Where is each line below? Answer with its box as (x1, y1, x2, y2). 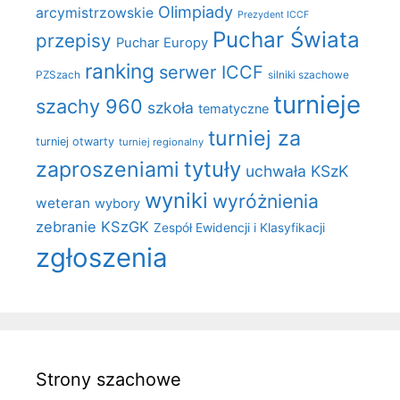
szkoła (147, 98, 194, 118)
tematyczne (198, 101, 269, 117)
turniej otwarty (36, 135, 114, 149)
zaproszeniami (36, 156, 179, 183)
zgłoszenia (36, 242, 168, 274)
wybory (95, 196, 140, 212)
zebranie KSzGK (36, 218, 149, 237)
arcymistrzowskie (36, 4, 154, 22)
